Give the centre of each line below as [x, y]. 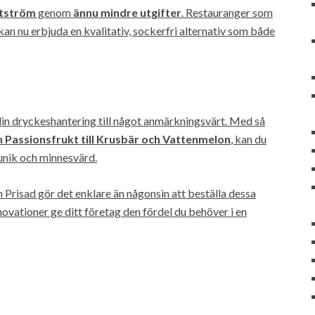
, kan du [249, 139]
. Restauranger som [227, 12]
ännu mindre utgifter [127, 12]
